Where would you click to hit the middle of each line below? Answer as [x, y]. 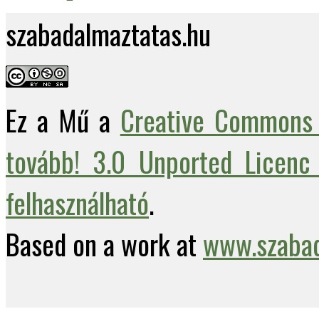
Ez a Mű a [63, 120]
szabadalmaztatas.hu [108, 34]
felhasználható [77, 203]
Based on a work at [104, 244]
